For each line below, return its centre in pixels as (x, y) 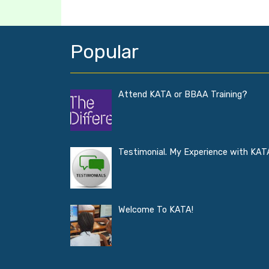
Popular (104, 51)
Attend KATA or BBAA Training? (183, 95)
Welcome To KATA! (156, 210)
